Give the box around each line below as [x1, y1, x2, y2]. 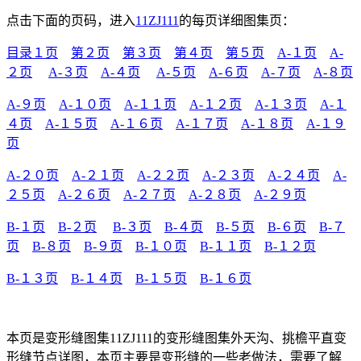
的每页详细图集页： [179, 13, 295, 27]
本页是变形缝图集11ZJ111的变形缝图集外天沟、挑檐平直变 [6, 330, 346, 345]
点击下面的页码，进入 [6, 13, 135, 27]
